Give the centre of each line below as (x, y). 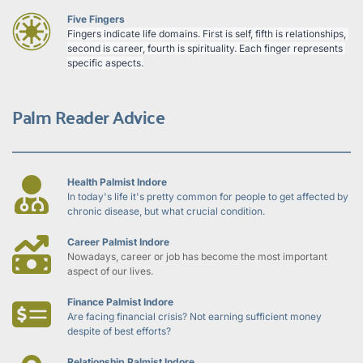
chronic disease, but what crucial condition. (166, 211)
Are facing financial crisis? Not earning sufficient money (194, 316)
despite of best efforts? (119, 331)
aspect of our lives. (110, 271)
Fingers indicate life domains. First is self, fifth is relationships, (207, 33)
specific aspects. (105, 62)
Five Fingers (96, 19)
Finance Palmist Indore (120, 301)
